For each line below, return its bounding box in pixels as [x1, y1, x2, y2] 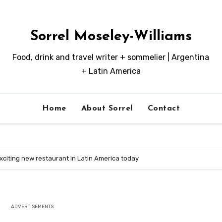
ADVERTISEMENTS [11, 204, 54, 210]
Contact [147, 105, 180, 112]
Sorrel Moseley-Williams [30, 29, 192, 44]
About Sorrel [81, 105, 133, 112]
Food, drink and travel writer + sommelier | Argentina [12, 53, 210, 62]
